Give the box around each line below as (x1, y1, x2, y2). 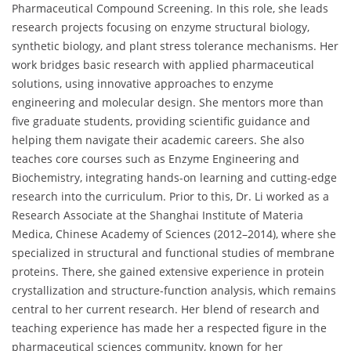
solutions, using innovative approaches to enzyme (12, 76, 273, 92)
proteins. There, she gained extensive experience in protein (12, 264, 324, 280)
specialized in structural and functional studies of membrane (12, 245, 335, 261)
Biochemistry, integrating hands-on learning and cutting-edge (12, 170, 337, 186)
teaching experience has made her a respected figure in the (12, 320, 327, 336)
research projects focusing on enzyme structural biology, (12, 20, 309, 35)
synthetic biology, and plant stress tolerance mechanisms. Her (12, 38, 338, 54)
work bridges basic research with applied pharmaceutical (12, 57, 314, 73)
